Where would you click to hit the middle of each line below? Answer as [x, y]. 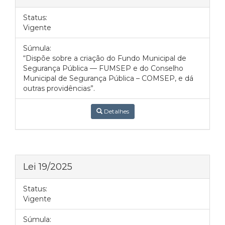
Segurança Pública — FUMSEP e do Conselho [103, 68]
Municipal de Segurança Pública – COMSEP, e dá [108, 78]
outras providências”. [59, 88]
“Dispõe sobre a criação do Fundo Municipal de [105, 58]
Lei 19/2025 [48, 166]
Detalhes [116, 111]
